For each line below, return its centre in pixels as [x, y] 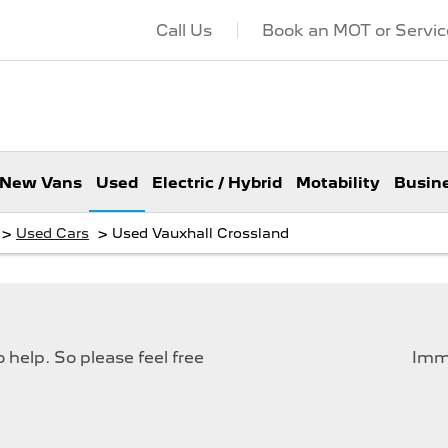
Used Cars [52, 233]
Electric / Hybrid [217, 183]
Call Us [183, 30]
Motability [338, 183]
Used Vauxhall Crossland [200, 233]
